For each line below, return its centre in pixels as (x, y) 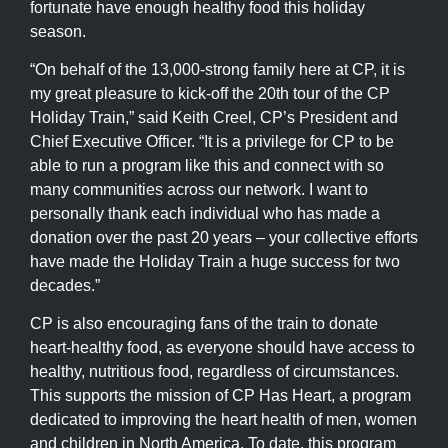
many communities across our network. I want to (199, 190)
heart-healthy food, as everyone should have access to (222, 348)
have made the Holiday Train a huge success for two (215, 262)
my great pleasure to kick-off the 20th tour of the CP (210, 94)
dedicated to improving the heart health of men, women (223, 420)
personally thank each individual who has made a (205, 214)
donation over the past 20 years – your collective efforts (224, 238)
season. (58, 31)
